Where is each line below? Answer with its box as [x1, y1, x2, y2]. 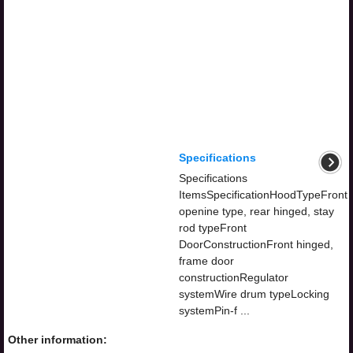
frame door [179, 255, 234, 267]
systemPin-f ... [179, 304, 250, 317]
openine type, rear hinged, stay [179, 205, 334, 217]
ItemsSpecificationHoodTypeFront [179, 188, 347, 201]
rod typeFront [179, 221, 247, 234]
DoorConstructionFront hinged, [179, 238, 333, 251]
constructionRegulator [179, 271, 288, 284]
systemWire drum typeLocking [179, 288, 329, 300]
